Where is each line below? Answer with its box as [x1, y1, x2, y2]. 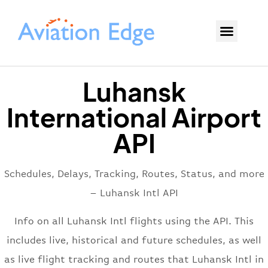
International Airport [7, 100, 261, 134]
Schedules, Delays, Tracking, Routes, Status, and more [4, 168, 264, 180]
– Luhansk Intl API [90, 187, 178, 199]
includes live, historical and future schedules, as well [7, 234, 261, 246]
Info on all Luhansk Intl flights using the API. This [14, 215, 254, 227]
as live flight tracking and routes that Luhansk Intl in [4, 254, 264, 266]
